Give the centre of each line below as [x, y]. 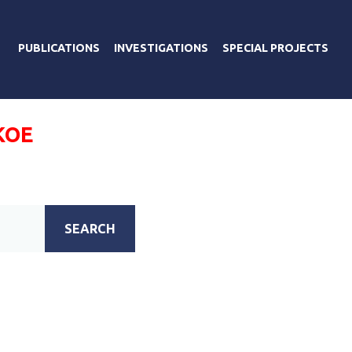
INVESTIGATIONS [161, 48]
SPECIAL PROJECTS [275, 48]
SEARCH [90, 228]
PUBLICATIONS [59, 48]
